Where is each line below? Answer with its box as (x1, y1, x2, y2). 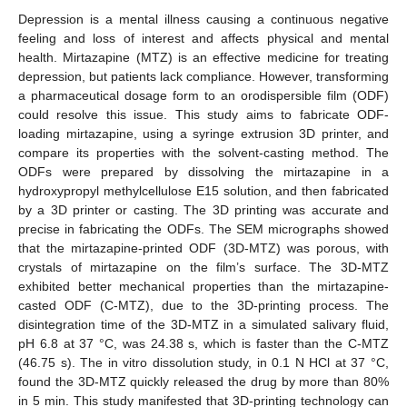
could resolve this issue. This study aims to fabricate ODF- (18, 106, 389, 122)
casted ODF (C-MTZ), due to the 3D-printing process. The (18, 297, 389, 313)
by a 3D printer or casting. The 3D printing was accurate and (18, 202, 389, 217)
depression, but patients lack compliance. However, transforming (18, 68, 389, 84)
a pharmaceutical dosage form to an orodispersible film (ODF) (18, 87, 389, 103)
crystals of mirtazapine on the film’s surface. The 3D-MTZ (18, 259, 389, 274)
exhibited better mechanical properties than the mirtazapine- (18, 278, 389, 293)
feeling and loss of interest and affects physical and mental (18, 30, 389, 45)
